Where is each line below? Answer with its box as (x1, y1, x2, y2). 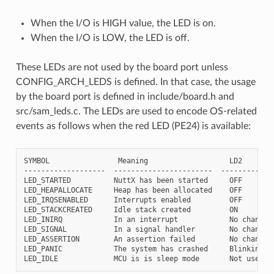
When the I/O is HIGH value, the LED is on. (30, 18, 216, 28)
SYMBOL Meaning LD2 (23, 156, 242, 165)
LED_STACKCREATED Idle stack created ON (23, 205, 238, 214)
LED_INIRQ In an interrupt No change (23, 215, 268, 224)
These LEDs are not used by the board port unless (15, 62, 228, 72)
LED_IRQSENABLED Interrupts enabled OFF (23, 195, 242, 204)
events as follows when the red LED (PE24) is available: (15, 120, 251, 131)
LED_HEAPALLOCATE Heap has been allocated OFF (23, 185, 242, 194)
